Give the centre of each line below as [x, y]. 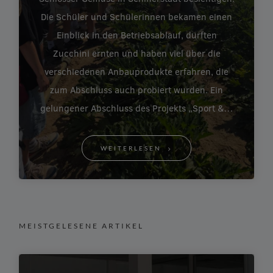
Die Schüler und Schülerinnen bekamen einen [136, 17]
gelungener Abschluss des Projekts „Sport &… [136, 108]
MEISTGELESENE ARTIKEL [82, 226]
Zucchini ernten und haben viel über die [136, 53]
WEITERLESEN [131, 148]
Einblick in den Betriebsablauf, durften [136, 35]
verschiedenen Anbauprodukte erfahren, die [136, 72]
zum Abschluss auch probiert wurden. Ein [136, 90]
